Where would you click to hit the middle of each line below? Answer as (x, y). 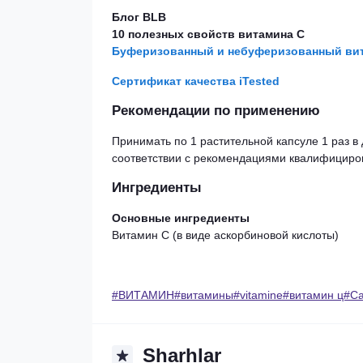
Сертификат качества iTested (196, 81)
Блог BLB (139, 17)
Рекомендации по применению (216, 110)
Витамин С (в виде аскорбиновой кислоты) (225, 235)
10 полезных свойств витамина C (208, 34)
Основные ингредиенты (181, 218)
